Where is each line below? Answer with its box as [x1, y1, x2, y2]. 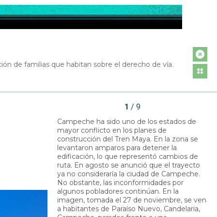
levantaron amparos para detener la [57, 143, 177, 152]
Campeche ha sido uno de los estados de [57, 117, 196, 126]
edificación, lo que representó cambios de [57, 152, 198, 161]
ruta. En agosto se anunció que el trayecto [57, 160, 200, 170]
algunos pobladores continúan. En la [57, 186, 179, 196]
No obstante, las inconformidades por [57, 178, 184, 187]
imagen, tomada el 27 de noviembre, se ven [57, 195, 206, 204]
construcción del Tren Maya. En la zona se [57, 134, 198, 143]
